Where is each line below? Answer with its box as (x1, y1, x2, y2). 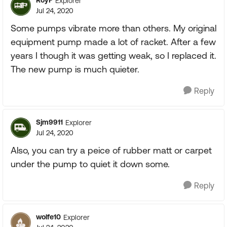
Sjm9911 (36, 118, 63, 126)
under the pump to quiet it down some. (11, 159, 170, 169)
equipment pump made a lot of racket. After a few (11, 36, 216, 47)
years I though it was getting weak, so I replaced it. (11, 50, 216, 61)
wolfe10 (36, 213, 61, 221)
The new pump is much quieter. (11, 64, 139, 74)
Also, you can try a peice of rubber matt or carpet (11, 145, 212, 156)
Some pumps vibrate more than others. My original (11, 23, 216, 33)
